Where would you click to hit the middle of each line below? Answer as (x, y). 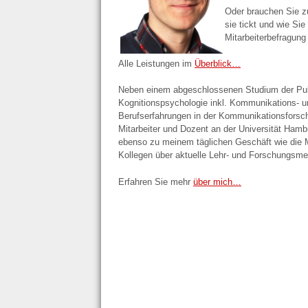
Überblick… (218, 64)
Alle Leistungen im (156, 64)
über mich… (217, 181)
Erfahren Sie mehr (156, 181)
